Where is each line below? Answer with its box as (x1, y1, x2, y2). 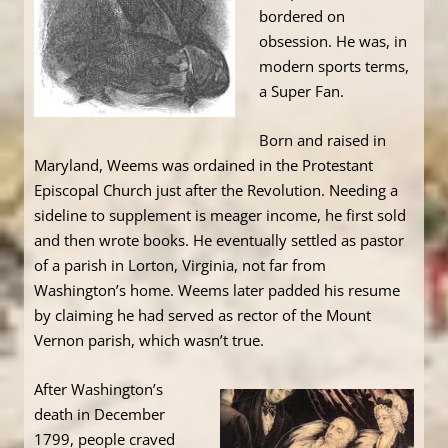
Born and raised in (259, 130, 386, 151)
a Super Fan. (259, 81, 344, 102)
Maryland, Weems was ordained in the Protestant (34, 155, 373, 176)
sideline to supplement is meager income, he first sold (34, 205, 406, 226)
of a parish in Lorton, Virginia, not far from (34, 255, 326, 276)
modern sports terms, (259, 56, 409, 77)
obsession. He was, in (259, 31, 407, 52)
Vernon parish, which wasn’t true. (34, 330, 264, 351)
